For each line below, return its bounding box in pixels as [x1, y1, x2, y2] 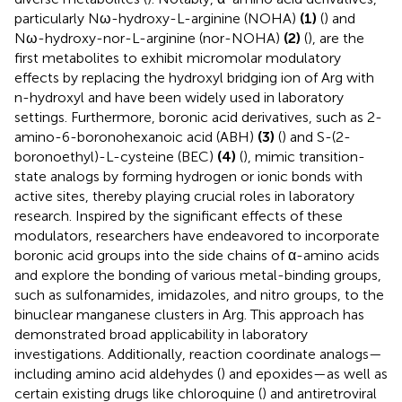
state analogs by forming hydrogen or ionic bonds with [14, 167, 363, 185]
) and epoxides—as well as [221, 364, 388, 382]
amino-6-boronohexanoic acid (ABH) [14, 127, 258, 145]
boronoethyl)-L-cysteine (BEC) [14, 147, 217, 165]
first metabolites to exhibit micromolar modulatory [14, 48, 341, 66]
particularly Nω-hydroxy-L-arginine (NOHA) [14, 9, 300, 27]
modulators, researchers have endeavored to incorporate [14, 226, 380, 244]
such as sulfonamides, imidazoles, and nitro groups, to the [14, 285, 384, 303]
